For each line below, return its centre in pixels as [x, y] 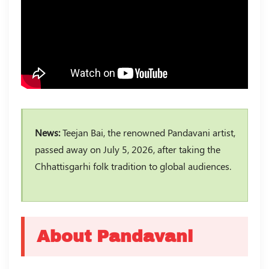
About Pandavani [115, 236]
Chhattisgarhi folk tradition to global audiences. [133, 166]
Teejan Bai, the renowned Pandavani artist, [148, 132]
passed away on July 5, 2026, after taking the [128, 149]
